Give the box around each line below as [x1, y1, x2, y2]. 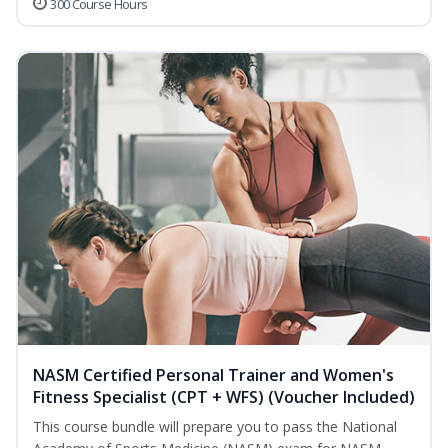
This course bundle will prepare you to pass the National [33, 417, 397, 437]
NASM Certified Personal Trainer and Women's [33, 364, 394, 387]
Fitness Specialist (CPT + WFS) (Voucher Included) [33, 386, 415, 409]
